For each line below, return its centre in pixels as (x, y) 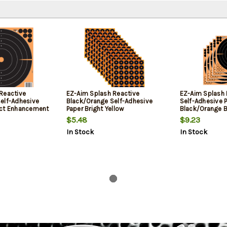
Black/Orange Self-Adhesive (109, 101)
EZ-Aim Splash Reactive (103, 94)
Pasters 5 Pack (202, 117)
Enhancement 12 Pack (99, 117)
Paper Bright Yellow (95, 109)
